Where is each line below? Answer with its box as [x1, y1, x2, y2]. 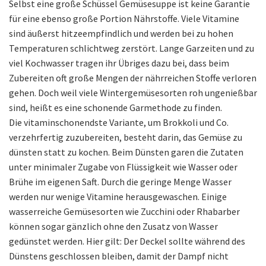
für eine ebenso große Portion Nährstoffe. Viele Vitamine [9, 12, 239, 25]
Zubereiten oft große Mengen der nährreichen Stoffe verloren [9, 72, 256, 84]
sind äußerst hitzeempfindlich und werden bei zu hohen [9, 27, 233, 40]
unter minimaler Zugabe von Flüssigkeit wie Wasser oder [9, 161, 237, 173]
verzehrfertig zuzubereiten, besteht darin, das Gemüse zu [9, 131, 242, 144]
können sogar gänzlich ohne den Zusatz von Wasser [9, 220, 218, 233]
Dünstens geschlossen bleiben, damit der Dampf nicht [9, 250, 229, 262]
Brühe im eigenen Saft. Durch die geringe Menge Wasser [9, 176, 232, 188]
